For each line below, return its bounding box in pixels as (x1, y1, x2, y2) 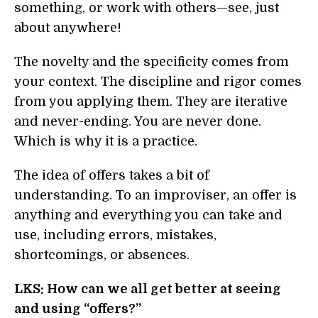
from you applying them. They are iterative (14, 94, 287, 109)
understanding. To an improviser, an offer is (14, 188, 297, 202)
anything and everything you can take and (14, 208, 283, 222)
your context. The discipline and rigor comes (14, 75, 302, 89)
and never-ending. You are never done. (14, 114, 261, 128)
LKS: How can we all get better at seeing (14, 282, 281, 296)
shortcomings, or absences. (14, 248, 190, 262)
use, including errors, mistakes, (14, 228, 216, 242)
